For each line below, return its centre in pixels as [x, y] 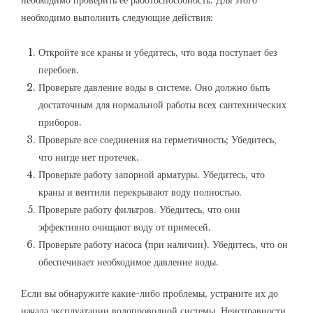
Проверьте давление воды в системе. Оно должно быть [154, 87]
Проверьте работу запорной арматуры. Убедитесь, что [152, 175]
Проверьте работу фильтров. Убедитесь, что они [139, 210]
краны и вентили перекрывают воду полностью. [140, 192]
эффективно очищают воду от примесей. [125, 227]
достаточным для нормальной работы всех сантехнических [162, 105]
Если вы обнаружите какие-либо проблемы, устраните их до [150, 293]
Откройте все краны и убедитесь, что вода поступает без [158, 52]
